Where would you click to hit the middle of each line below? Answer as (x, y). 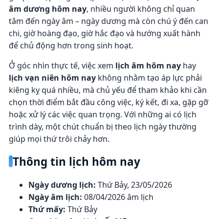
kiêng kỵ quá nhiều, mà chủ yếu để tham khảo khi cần (108, 90)
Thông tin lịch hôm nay (76, 161)
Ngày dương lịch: (62, 185)
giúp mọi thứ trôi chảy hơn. (59, 139)
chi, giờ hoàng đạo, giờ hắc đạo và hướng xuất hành (104, 33)
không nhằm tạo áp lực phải (149, 77)
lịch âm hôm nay (148, 65)
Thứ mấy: (47, 209)
